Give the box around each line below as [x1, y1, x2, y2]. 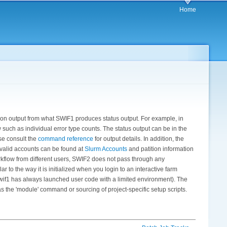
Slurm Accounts [85, 145, 127, 153]
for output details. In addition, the [93, 135, 184, 142]
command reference [38, 135, 93, 142]
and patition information [127, 145, 194, 153]
